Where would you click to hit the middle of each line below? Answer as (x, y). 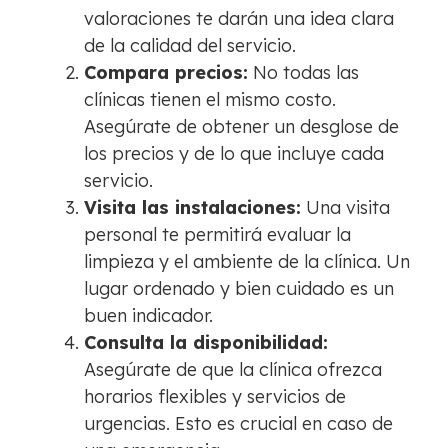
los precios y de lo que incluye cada (234, 154)
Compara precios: (166, 73)
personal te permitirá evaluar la (217, 235)
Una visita (345, 208)
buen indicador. (148, 316)
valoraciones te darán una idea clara (239, 19)
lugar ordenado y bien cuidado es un (239, 289)
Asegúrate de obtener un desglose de (241, 127)
